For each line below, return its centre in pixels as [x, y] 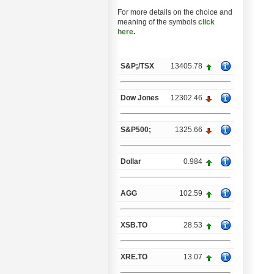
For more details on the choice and [175, 12]
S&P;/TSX [137, 66]
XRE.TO [134, 257]
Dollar [131, 161]
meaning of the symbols [158, 22]
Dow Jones [140, 98]
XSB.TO [134, 225]
